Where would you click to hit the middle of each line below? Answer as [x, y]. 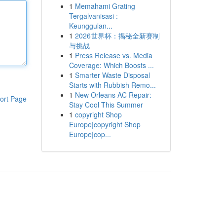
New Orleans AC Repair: [113, 95]
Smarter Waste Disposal [112, 75]
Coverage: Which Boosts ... [111, 65]
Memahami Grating [105, 6]
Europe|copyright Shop [105, 124]
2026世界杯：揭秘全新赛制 [117, 36]
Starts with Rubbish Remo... [112, 85]
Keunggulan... [91, 26]
